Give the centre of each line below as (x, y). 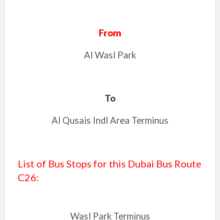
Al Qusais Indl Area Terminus (110, 120)
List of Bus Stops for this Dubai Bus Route (109, 164)
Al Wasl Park (110, 55)
